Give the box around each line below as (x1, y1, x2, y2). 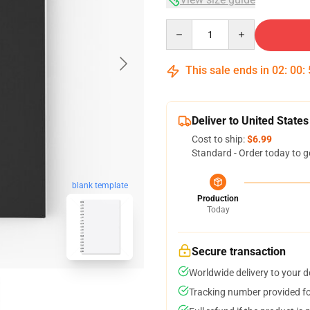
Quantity (165, 20, 203, 31)
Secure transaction (192, 245, 286, 258)
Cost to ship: (192, 134, 247, 145)
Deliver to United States (192, 114, 309, 127)
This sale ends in (183, 64, 272, 77)
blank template (71, 181, 128, 191)
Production (197, 194, 239, 203)
